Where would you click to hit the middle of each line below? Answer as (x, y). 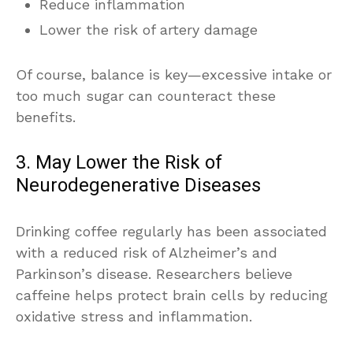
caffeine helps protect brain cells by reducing (172, 295)
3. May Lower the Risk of (119, 162)
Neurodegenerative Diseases (138, 185)
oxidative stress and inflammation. (134, 316)
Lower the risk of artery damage (149, 29)
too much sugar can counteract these (146, 95)
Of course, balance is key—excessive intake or (174, 74)
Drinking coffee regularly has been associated (171, 231)
